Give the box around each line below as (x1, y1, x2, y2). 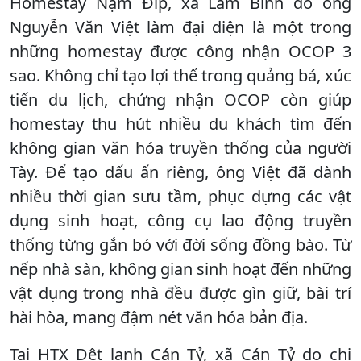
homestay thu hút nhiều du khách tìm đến (10, 112, 351, 135)
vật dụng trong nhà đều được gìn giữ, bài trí (10, 281, 351, 304)
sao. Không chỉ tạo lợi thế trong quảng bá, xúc (10, 64, 351, 86)
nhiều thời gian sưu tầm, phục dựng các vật (10, 185, 351, 207)
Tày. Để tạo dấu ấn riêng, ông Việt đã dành (10, 160, 351, 183)
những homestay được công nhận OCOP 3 (10, 39, 351, 62)
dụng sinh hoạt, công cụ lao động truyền (10, 209, 351, 231)
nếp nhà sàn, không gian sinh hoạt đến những (10, 257, 351, 280)
